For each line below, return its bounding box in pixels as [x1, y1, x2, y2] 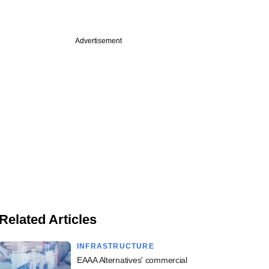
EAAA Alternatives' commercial [77, 255, 187, 265]
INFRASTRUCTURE [77, 242, 154, 250]
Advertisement [75, 37, 122, 45]
